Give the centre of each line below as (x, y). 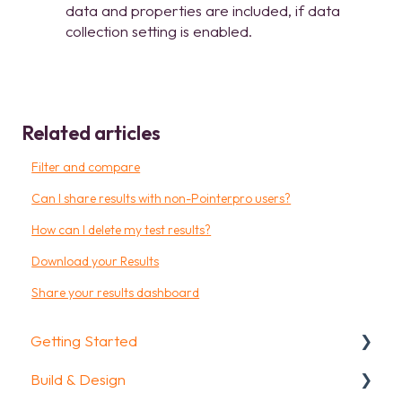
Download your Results (96, 261)
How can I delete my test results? (122, 229)
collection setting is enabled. (159, 31)
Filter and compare (86, 166)
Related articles (91, 132)
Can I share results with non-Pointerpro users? (162, 198)
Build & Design (78, 380)
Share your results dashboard (116, 292)
